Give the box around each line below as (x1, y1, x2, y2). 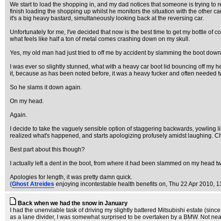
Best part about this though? (10, 146, 85, 153)
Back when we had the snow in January (18, 200, 128, 207)
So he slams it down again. (10, 84, 82, 91)
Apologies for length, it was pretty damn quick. (10, 174, 132, 181)
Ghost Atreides (12, 181, 54, 187)
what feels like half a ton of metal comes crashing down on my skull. (10, 36, 190, 42)
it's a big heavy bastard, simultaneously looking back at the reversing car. (10, 15, 204, 22)
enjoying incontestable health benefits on (56, 181, 166, 187)
